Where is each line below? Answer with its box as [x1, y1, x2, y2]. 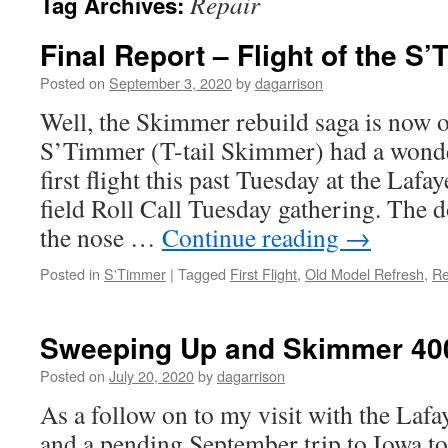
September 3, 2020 [109, 72, 232, 93]
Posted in [40, 263, 100, 284]
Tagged [178, 263, 226, 284]
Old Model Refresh [305, 263, 424, 284]
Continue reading [162, 220, 345, 254]
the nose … [40, 220, 162, 254]
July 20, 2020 [109, 365, 194, 386]
